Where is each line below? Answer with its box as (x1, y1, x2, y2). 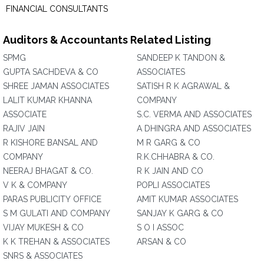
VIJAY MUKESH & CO (3, 223, 84, 232)
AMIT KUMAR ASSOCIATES (137, 194, 238, 204)
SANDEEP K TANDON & (137, 53, 225, 62)
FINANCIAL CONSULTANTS (6, 4, 108, 14)
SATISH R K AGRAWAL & (137, 81, 230, 91)
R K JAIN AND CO (137, 166, 203, 176)
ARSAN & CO (137, 237, 186, 246)
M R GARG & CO (137, 138, 200, 147)
